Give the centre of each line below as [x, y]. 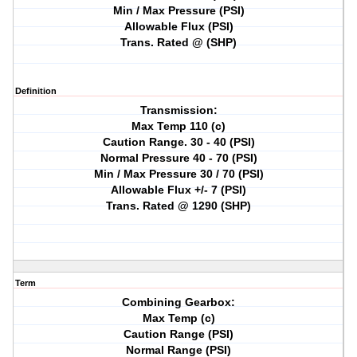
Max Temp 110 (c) [179, 126]
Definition [36, 91]
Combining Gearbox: [179, 302]
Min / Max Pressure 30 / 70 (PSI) [178, 174]
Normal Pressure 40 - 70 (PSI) [178, 158]
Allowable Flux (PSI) [178, 27]
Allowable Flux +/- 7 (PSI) [179, 190]
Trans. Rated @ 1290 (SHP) [179, 206]
